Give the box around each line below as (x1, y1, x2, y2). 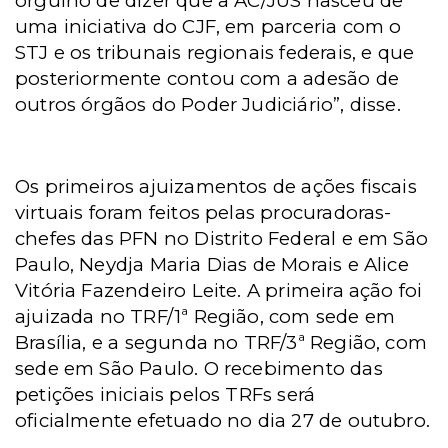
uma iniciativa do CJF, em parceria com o (15, 15, 402, 38)
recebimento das (218, 357, 383, 380)
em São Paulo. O (63, 357, 219, 380)
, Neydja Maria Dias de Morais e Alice (69, 253, 409, 276)
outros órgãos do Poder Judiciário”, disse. (15, 93, 401, 116)
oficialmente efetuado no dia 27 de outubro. (15, 409, 431, 432)
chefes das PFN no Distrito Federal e (15, 227, 358, 250)
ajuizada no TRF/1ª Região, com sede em (15, 305, 396, 328)
